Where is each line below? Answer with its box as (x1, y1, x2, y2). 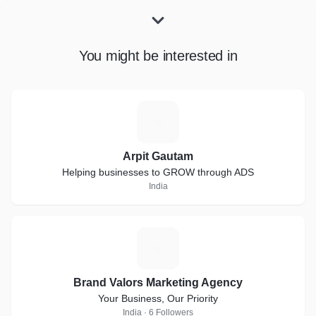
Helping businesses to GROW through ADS (61, 166, 255, 178)
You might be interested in (78, 48, 238, 63)
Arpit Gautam (123, 150, 193, 162)
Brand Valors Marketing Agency (73, 276, 243, 288)
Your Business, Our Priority (98, 293, 218, 304)
